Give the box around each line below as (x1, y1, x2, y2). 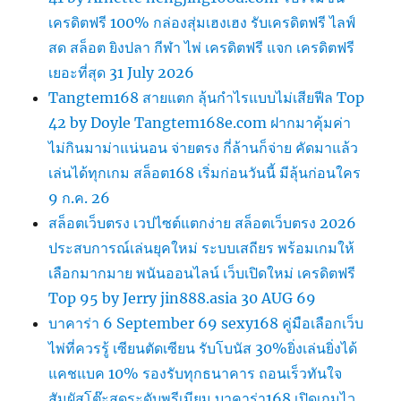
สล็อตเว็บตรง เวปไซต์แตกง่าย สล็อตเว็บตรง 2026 (48, 213, 357, 232)
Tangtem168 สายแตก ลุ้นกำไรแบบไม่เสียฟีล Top (48, 88, 365, 107)
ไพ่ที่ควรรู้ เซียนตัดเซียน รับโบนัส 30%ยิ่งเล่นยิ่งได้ (48, 338, 358, 357)
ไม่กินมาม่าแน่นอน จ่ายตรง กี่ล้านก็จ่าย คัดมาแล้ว (48, 138, 359, 157)
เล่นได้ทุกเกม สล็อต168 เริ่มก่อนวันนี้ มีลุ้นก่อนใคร (48, 163, 362, 182)
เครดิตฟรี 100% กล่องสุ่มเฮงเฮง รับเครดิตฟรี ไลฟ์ (48, 13, 356, 31)
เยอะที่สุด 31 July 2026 (48, 63, 195, 81)
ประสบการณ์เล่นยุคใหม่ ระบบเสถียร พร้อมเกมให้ (48, 238, 355, 257)
